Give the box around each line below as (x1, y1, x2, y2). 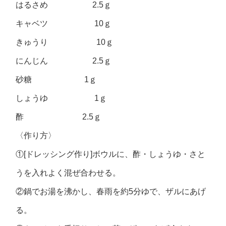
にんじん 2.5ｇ (16, 56, 112, 65)
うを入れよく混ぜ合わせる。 (16, 168, 121, 177)
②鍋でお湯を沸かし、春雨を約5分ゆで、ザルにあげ (16, 187, 206, 196)
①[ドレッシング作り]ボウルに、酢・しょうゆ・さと (16, 150, 206, 158)
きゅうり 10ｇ (16, 38, 114, 46)
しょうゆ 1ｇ (16, 94, 107, 102)
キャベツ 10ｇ (16, 19, 112, 28)
